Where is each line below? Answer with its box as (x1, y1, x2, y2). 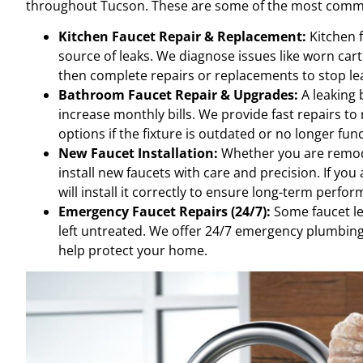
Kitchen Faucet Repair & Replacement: (58, 27, 306, 45)
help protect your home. (58, 241, 207, 259)
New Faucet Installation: (58, 143, 218, 162)
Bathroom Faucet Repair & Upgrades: (58, 85, 298, 104)
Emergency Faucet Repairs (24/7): (58, 202, 271, 220)
